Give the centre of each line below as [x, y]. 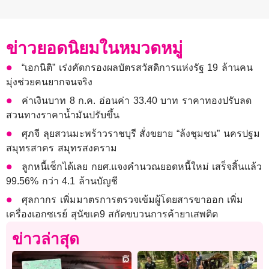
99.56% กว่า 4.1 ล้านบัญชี [62, 181]
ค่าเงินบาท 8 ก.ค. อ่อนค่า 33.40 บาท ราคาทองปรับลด [137, 101]
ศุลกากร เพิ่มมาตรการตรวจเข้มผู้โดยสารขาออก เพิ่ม [133, 200]
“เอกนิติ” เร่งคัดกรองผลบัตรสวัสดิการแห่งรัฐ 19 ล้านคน [138, 68]
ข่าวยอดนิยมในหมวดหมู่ [94, 49]
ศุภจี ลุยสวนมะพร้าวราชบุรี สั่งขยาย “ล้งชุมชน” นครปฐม [141, 134]
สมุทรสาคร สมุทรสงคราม [62, 148]
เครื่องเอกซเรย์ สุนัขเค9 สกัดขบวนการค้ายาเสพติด [112, 214]
